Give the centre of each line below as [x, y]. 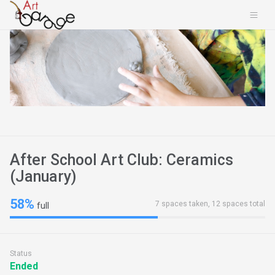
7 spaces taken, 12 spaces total [210, 203]
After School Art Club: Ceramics [122, 160]
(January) [43, 176]
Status [21, 253]
